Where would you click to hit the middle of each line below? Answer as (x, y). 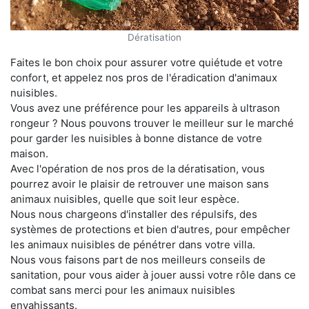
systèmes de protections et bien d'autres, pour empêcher (150, 229)
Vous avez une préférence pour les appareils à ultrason (145, 108)
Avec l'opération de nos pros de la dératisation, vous (138, 168)
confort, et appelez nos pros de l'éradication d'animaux (144, 77)
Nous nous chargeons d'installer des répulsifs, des (134, 214)
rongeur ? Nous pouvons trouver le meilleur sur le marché (152, 123)
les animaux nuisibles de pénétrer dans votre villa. (133, 244)
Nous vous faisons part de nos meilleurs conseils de (138, 259)
